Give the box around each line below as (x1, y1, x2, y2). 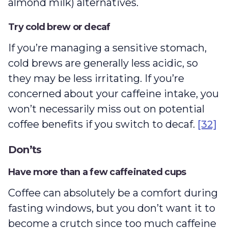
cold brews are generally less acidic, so (8, 57, 198, 70)
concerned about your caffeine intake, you (8, 88, 219, 100)
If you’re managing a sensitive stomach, (8, 42, 207, 54)
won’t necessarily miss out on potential (8, 103, 205, 116)
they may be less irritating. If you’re (8, 72, 184, 85)
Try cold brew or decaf (8, 21, 112, 33)
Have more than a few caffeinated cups (8, 166, 186, 178)
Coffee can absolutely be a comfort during (8, 187, 218, 199)
